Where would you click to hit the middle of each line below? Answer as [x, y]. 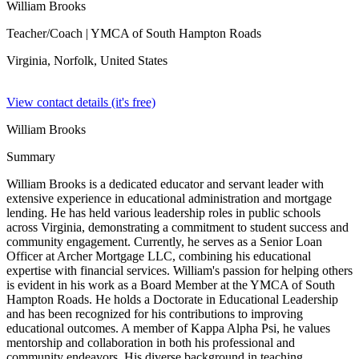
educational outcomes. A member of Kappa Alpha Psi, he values [168, 328]
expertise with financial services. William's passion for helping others [179, 270]
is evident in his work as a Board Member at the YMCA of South [171, 285]
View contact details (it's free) [81, 102]
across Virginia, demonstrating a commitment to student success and [177, 227]
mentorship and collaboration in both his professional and [151, 343]
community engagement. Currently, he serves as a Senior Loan [164, 242]
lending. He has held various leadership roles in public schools [163, 213]
